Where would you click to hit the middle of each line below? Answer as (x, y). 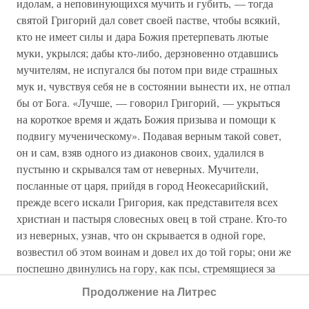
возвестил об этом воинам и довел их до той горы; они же (154, 251)
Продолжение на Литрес (149, 292)
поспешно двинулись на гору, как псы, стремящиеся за (146, 268)
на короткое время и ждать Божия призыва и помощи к (146, 119)
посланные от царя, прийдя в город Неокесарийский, (142, 185)
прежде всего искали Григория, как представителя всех (147, 202)
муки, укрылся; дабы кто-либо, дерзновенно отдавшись (147, 53)
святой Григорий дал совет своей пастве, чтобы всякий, (148, 20)
